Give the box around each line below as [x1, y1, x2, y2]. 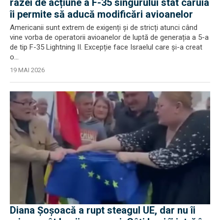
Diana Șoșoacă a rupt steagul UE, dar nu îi [10, 204, 195, 216]
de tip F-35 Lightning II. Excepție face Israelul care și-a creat [10, 43, 202, 52]
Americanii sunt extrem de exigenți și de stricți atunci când [10, 23, 197, 32]
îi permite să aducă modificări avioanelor [10, 8, 193, 20]
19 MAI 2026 [10, 66, 45, 74]
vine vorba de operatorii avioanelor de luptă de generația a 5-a [10, 33, 209, 42]
